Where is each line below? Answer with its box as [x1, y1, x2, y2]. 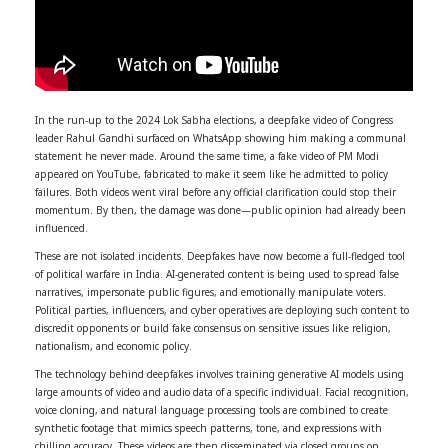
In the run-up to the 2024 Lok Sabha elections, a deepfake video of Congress [35, 112, 393, 127]
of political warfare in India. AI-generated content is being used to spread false [35, 266, 399, 281]
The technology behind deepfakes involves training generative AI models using [35, 366, 404, 381]
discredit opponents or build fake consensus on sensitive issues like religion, [35, 320, 391, 335]
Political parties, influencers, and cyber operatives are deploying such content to [35, 302, 409, 317]
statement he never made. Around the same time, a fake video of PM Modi [35, 148, 379, 163]
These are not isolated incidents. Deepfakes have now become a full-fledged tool [35, 248, 405, 263]
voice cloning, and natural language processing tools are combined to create [35, 402, 388, 417]
